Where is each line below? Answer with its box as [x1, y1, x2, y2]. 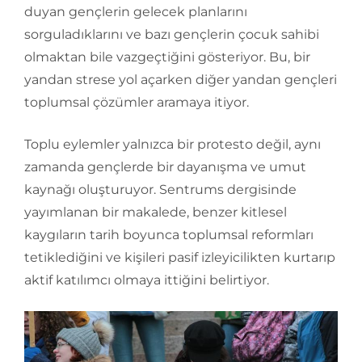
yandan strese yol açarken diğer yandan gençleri [24, 71, 337, 87]
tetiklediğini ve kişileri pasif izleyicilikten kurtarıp [24, 249, 335, 265]
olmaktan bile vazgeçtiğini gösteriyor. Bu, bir [24, 48, 310, 65]
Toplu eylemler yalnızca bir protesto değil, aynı [24, 136, 321, 152]
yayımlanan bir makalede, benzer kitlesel [24, 204, 287, 220]
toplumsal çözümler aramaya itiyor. [24, 94, 249, 110]
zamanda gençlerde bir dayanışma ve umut [24, 158, 306, 175]
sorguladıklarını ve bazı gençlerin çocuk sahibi [24, 26, 319, 42]
